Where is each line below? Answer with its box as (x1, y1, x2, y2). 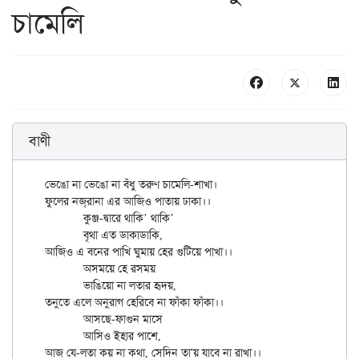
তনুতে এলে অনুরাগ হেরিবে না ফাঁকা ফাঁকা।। (45, 295, 224, 310)
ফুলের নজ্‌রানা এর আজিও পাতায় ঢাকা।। (45, 194, 87, 209)
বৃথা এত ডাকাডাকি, (45, 228, 83, 243)
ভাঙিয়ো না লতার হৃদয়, (45, 278, 83, 293)
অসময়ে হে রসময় (45, 261, 83, 276)
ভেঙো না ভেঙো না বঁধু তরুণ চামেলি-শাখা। (45, 177, 217, 192)
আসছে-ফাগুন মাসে (45, 312, 83, 327)
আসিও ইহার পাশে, (45, 329, 83, 344)
